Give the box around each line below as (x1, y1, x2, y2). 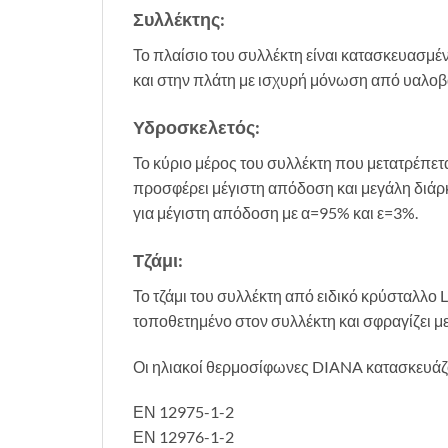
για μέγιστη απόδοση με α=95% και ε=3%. (133, 202, 418, 222)
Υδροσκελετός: (133, 115, 260, 138)
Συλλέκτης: (133, 8, 225, 31)
